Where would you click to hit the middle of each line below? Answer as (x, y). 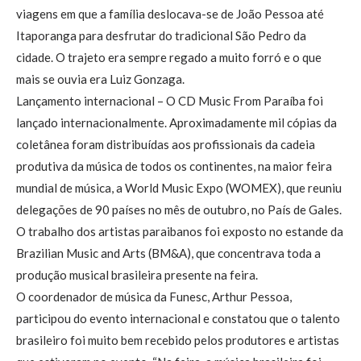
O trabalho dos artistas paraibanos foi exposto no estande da (180, 232)
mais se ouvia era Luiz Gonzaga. (100, 79)
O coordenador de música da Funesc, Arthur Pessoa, (154, 297)
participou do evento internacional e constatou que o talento (178, 319)
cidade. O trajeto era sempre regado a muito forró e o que (169, 58)
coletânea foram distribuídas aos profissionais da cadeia (166, 145)
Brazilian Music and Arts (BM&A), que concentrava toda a (168, 253)
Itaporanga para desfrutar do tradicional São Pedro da (161, 36)
